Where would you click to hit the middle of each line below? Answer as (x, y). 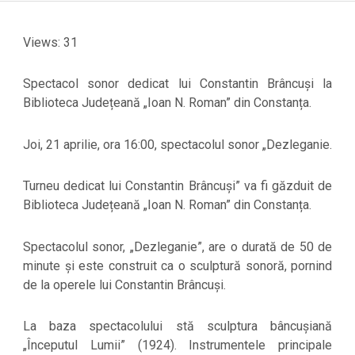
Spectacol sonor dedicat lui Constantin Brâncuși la (177, 84)
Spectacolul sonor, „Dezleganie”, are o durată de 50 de (177, 246)
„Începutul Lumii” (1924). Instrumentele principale (177, 345)
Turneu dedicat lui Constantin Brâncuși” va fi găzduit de (177, 186)
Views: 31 (50, 42)
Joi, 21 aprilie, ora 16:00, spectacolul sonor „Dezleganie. (177, 144)
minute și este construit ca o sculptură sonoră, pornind (177, 265)
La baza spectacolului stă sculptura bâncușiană (177, 326)
